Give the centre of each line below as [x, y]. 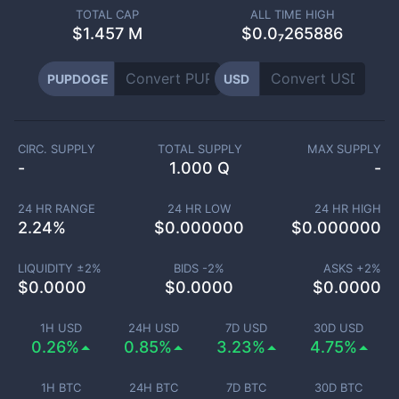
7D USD [246, 328]
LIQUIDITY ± [51, 268]
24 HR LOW [199, 208]
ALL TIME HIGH [292, 14]
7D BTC [246, 387]
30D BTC [338, 387]
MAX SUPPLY [345, 149]
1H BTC [61, 387]
